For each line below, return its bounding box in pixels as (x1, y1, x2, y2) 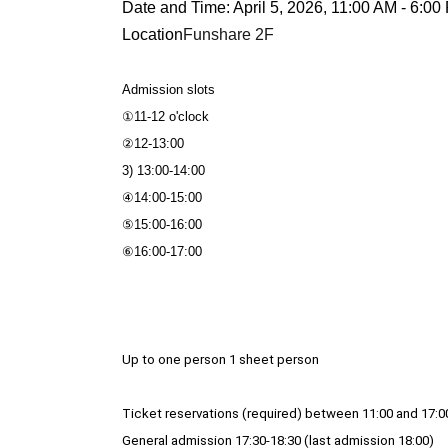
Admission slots (122, 82, 215, 97)
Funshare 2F (183, 26, 274, 43)
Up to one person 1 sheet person (122, 352, 319, 367)
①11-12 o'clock (122, 109, 209, 124)
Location (122, 26, 183, 43)
